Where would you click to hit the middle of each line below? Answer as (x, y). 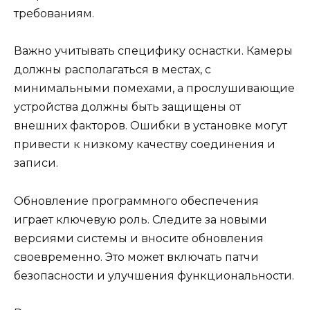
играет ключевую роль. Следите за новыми (140, 219)
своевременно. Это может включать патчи (136, 257)
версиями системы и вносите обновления (139, 238)
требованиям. (54, 14)
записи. (36, 163)
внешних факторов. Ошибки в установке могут (151, 126)
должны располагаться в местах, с (112, 70)
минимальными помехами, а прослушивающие (154, 89)
